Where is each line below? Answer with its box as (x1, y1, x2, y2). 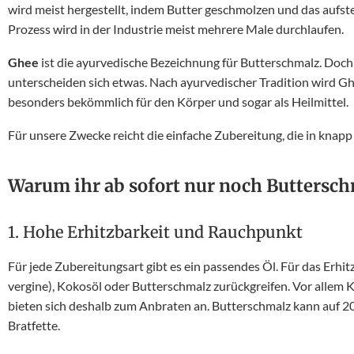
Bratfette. (8, 318, 60, 333)
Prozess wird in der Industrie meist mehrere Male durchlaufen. (8, 21, 344, 36)
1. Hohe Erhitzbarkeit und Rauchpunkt (8, 222, 303, 242)
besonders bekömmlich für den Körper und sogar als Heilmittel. (8, 94, 348, 109)
